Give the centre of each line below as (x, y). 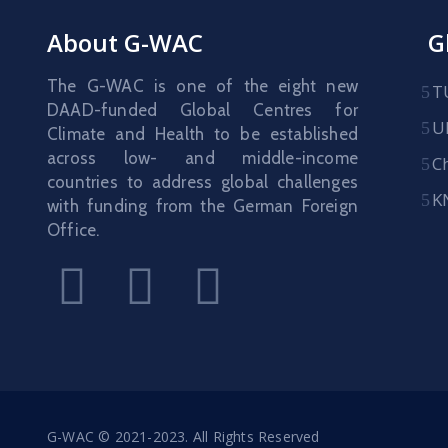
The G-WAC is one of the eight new (202, 86)
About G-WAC (125, 43)
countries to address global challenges (202, 182)
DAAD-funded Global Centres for (202, 110)
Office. (73, 230)
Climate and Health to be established (202, 134)
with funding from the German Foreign (202, 206)
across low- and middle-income (202, 158)
